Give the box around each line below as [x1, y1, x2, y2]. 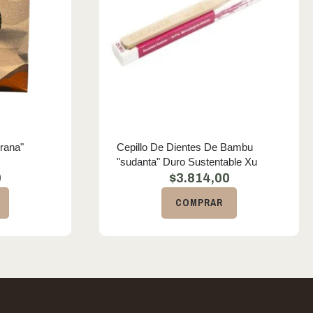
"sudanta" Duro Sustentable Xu [117, 156, 257, 168]
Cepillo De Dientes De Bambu [117, 141, 253, 153]
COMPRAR [175, 196, 223, 209]
